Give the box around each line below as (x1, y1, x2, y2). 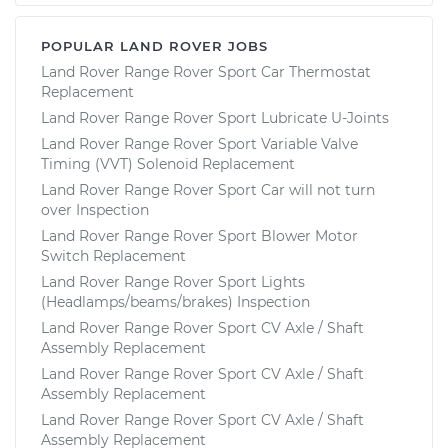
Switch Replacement (41, 246, 186, 265)
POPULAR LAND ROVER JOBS (41, 37, 268, 54)
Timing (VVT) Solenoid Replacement (41, 154, 295, 173)
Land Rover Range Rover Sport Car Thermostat (41, 62, 371, 81)
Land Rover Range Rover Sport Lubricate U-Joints (41, 108, 389, 127)
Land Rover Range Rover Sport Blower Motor (41, 226, 358, 245)
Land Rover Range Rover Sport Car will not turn (41, 180, 375, 199)
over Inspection (41, 200, 149, 219)
